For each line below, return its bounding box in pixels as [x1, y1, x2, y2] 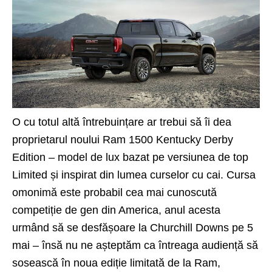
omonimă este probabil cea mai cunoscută [12, 186, 217, 199]
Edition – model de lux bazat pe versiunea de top [12, 151, 248, 164]
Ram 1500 [103, 134, 153, 146]
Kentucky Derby [153, 134, 233, 146]
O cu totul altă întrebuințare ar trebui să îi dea [12, 116, 231, 129]
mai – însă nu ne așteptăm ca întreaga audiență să [12, 239, 258, 252]
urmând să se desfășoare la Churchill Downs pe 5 [12, 222, 253, 234]
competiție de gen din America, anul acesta [12, 204, 220, 217]
